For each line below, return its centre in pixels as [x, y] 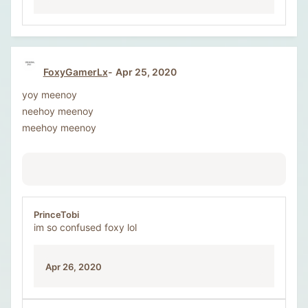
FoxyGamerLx [75, 71]
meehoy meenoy [59, 127]
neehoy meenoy [58, 111]
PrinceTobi [56, 214]
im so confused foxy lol [85, 227]
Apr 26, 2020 [74, 266]
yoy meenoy [49, 94]
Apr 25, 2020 [146, 71]
